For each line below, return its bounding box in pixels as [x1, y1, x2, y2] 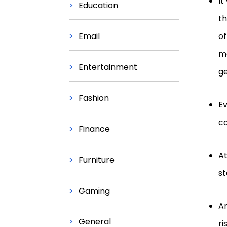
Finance [79, 123, 110, 135]
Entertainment [79, 61, 137, 73]
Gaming [79, 185, 110, 197]
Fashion [79, 92, 109, 104]
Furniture [79, 154, 115, 166]
